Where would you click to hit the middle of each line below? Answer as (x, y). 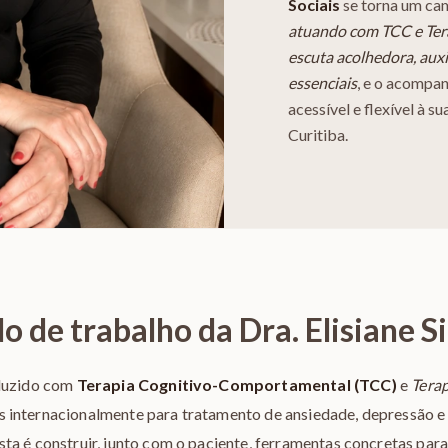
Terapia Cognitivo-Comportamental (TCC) (236, 384)
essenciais (322, 82)
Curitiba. (318, 134)
